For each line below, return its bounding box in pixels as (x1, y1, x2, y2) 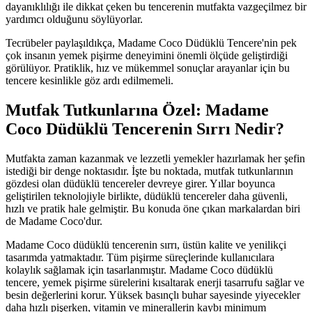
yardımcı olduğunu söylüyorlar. (6, 13, 143, 26)
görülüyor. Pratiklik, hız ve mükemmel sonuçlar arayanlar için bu (6, 62, 290, 75)
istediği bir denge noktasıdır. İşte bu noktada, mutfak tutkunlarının (6, 165, 293, 178)
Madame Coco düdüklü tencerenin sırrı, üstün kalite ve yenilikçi (6, 239, 286, 251)
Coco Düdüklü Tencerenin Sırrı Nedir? (6, 120, 284, 139)
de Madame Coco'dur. (6, 215, 102, 228)
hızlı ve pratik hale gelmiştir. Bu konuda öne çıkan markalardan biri (6, 203, 300, 215)
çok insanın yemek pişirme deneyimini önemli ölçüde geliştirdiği (6, 49, 288, 62)
